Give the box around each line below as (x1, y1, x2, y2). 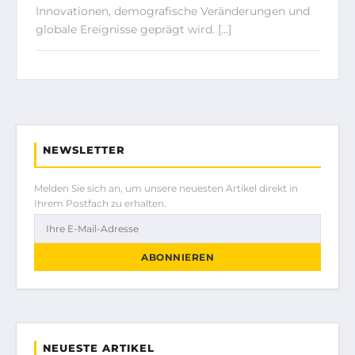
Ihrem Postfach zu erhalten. (34, 197, 166, 209)
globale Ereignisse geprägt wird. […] (36, 21, 231, 36)
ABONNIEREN (141, 250, 214, 263)
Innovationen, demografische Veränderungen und (36, 3, 310, 18)
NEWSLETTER (43, 143, 125, 156)
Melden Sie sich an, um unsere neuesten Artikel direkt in (34, 181, 298, 194)
